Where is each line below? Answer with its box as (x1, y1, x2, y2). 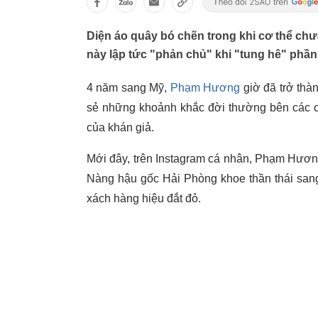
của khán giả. (87, 121, 154, 133)
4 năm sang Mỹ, (87, 82, 170, 94)
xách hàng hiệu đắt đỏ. (87, 192, 201, 204)
